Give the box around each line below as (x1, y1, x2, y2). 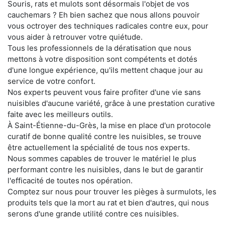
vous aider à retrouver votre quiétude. (8, 32, 143, 42)
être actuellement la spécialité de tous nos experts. (8, 142, 190, 152)
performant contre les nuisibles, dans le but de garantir (8, 164, 203, 174)
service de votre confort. (8, 76, 95, 86)
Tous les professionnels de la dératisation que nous (8, 43, 191, 53)
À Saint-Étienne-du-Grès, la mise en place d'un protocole (8, 120, 211, 130)
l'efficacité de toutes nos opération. (8, 175, 133, 185)
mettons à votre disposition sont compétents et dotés (8, 54, 197, 64)
